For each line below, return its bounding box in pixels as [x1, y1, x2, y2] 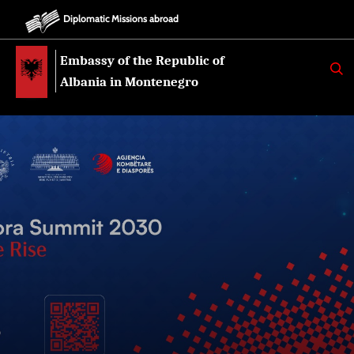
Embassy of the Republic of [60, 53, 224, 68]
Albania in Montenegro [60, 74, 198, 89]
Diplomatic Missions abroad [62, 13, 179, 25]
